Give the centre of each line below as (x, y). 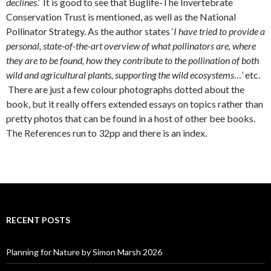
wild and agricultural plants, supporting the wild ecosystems (120, 75)
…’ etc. (247, 75)
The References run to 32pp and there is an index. (106, 133)
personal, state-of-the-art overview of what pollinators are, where (131, 46)
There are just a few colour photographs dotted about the (125, 90)
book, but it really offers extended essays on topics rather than (135, 104)
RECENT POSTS (38, 220)
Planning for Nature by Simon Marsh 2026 (84, 252)
